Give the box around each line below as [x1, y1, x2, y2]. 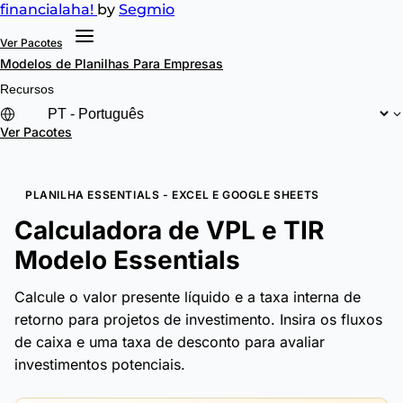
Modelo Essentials [14, 245, 240, 275]
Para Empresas [133, 56, 223, 71]
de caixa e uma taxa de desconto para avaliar [14, 333, 325, 351]
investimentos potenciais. [14, 355, 185, 373]
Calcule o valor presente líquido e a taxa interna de [14, 288, 361, 306]
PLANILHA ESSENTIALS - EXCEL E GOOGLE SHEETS [25, 188, 319, 201]
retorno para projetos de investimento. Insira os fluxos [14, 310, 382, 328]
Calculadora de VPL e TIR [14, 215, 324, 246]
